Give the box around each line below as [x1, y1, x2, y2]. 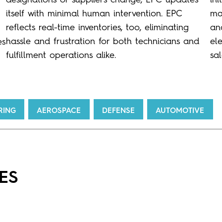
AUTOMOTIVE [156, 106, 205, 115]
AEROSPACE [37, 106, 81, 115]
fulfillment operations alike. [5, 49, 116, 60]
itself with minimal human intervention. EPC [5, 7, 182, 19]
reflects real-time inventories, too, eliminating [5, 21, 189, 33]
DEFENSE [102, 106, 135, 115]
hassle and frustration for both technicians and [5, 35, 199, 47]
